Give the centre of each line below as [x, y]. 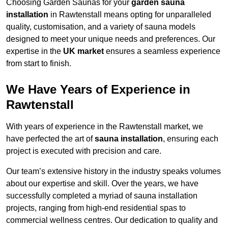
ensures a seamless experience [162, 51]
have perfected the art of [50, 139]
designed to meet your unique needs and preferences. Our [111, 39]
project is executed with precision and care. [84, 151]
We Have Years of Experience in [98, 90]
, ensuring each [191, 139]
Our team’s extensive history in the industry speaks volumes [113, 172]
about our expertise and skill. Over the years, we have [102, 184]
